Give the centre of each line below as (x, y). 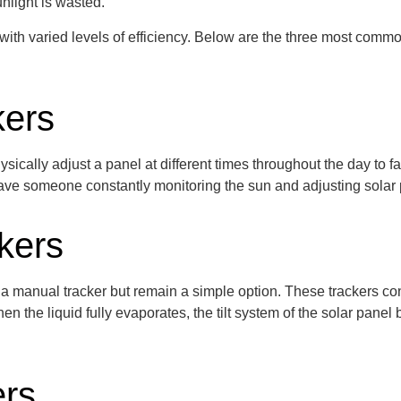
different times (205, 165)
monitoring (188, 186)
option (258, 292)
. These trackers (330, 292)
